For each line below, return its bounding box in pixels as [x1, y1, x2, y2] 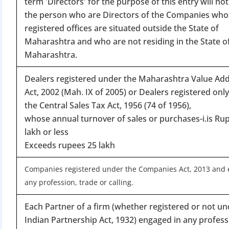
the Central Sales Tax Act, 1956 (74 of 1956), [25, 99, 191, 111]
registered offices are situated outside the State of [25, 22, 219, 34]
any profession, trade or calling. [25, 177, 133, 187]
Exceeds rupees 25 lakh [25, 139, 115, 151]
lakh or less [25, 126, 68, 138]
